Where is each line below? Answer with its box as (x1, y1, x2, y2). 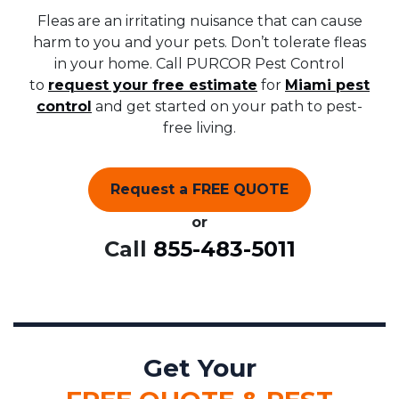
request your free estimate (48, 77, 257, 94)
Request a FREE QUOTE (110, 181, 289, 199)
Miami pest (285, 77, 370, 94)
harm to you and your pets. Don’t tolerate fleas (33, 34, 366, 52)
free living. (163, 119, 236, 137)
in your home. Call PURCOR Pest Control (54, 55, 345, 73)
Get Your (142, 353, 256, 384)
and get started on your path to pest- (92, 98, 362, 116)
